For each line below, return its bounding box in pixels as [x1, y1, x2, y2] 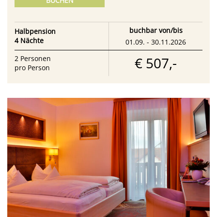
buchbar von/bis [129, 25, 183, 35]
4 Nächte [15, 36, 44, 46]
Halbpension [15, 27, 56, 36]
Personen [20, 54, 51, 63]
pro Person [15, 63, 50, 73]
